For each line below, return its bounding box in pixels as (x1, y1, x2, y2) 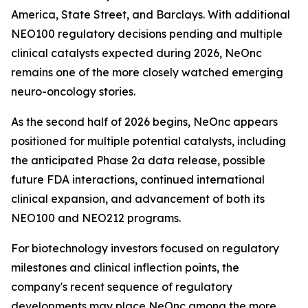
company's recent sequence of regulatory (11, 280, 232, 294)
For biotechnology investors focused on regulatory (11, 241, 279, 255)
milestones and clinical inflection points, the (11, 261, 239, 274)
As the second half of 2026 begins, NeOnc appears (11, 115, 278, 129)
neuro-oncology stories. (11, 85, 135, 98)
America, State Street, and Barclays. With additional (11, 8, 290, 21)
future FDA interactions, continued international (11, 173, 265, 186)
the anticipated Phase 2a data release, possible (11, 153, 265, 167)
